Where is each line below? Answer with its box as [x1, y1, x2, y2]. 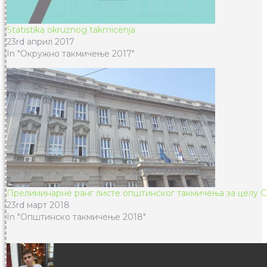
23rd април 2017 [7, 36, 74, 48]
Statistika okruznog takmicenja [7, 24, 135, 36]
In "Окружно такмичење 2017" [7, 48, 135, 60]
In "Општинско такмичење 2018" [7, 212, 146, 223]
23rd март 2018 [7, 200, 70, 211]
